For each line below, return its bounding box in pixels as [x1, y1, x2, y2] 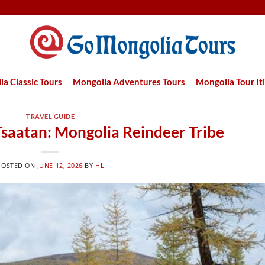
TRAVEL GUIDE [26, 112, 75, 120]
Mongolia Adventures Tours [72, 76, 185, 87]
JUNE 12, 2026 [37, 161, 83, 170]
